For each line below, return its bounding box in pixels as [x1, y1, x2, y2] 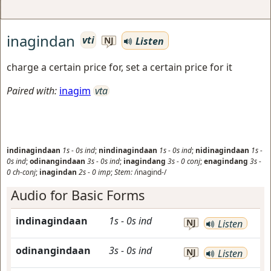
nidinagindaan [195, 145, 249, 155]
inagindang [123, 156, 166, 166]
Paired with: [7, 84, 57, 97]
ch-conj [13, 167, 36, 177]
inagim [59, 84, 91, 97]
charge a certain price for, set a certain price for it [7, 60, 232, 74]
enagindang [204, 156, 248, 166]
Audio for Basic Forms [11, 186, 145, 204]
